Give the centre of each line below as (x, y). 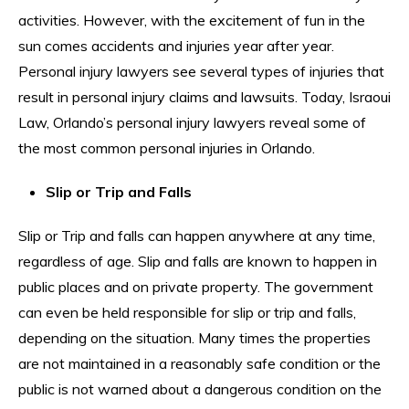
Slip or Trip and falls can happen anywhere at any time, (197, 235)
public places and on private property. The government (196, 286)
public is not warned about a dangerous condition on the (200, 388)
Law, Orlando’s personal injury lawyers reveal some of (192, 122)
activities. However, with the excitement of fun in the (192, 20)
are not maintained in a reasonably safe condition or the (199, 363)
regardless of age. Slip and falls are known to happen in (198, 261)
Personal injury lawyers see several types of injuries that (201, 71)
